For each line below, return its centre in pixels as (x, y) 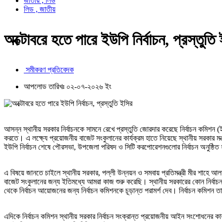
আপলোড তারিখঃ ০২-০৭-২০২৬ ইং (68, 86)
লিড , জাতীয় (40, 9)
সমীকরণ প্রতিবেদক (49, 69)
